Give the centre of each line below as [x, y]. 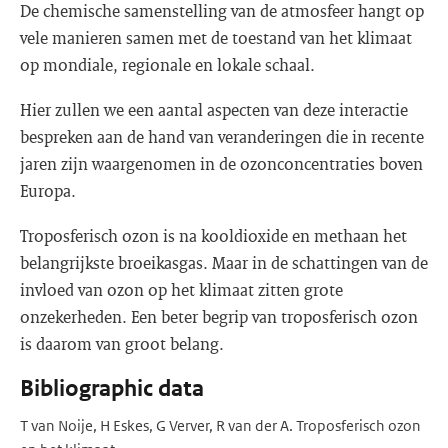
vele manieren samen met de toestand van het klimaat [216, 37]
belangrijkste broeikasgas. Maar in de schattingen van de [224, 262]
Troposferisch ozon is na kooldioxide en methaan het [213, 235]
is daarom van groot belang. [122, 343]
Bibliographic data [112, 388]
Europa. [48, 190]
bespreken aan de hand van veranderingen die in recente [222, 136]
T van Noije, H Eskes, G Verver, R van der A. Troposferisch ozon [220, 425]
